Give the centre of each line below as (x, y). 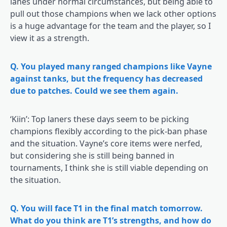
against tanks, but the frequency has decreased (106, 78)
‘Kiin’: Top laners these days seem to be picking (100, 119)
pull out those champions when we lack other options (113, 13)
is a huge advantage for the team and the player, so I (110, 26)
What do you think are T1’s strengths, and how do (111, 220)
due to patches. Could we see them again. (94, 90)
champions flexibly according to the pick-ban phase (109, 131)
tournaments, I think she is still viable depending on (109, 167)
